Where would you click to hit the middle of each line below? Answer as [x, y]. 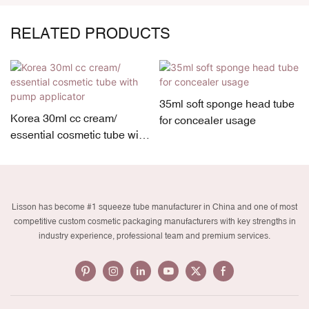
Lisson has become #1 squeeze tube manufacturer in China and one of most [154, 207]
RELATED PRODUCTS [90, 34]
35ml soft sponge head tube [227, 103]
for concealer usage [207, 120]
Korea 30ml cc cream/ [63, 118]
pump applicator [50, 151]
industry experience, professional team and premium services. [154, 236]
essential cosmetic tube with [79, 134]
